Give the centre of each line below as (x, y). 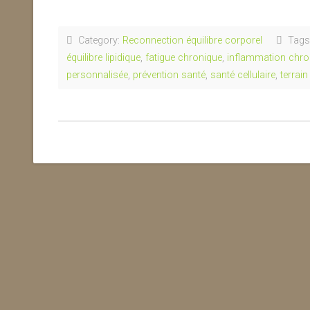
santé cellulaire (243, 75)
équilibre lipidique (103, 58)
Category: (98, 40)
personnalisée (97, 75)
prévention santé (169, 75)
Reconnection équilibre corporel (192, 40)
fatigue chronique (184, 58)
